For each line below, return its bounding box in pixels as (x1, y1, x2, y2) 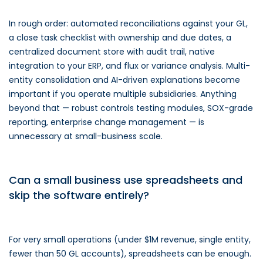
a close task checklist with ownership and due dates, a (9, 32, 231, 43)
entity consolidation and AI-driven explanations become (9, 74, 240, 86)
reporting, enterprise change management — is (9, 116, 204, 128)
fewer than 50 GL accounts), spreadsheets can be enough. (9, 248, 251, 259)
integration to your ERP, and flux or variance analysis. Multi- (9, 60, 250, 72)
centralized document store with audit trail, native (9, 46, 215, 58)
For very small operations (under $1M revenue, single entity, (9, 234, 251, 245)
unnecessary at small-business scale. (9, 130, 163, 142)
